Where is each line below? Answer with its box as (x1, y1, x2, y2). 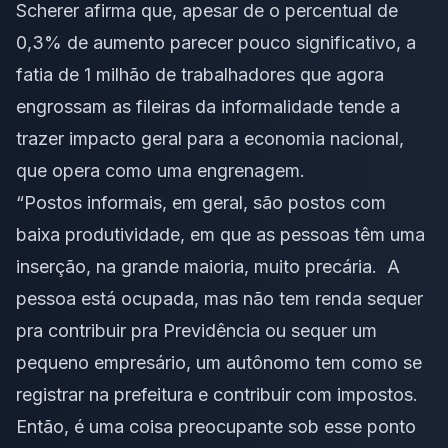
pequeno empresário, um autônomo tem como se (16, 352, 422, 374)
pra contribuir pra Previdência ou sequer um (16, 320, 377, 342)
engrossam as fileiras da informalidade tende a (16, 96, 400, 118)
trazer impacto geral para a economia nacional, (16, 128, 404, 150)
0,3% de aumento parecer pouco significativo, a (16, 32, 416, 54)
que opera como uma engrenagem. (16, 160, 305, 182)
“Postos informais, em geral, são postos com (16, 192, 386, 214)
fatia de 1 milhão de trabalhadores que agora (16, 64, 384, 86)
